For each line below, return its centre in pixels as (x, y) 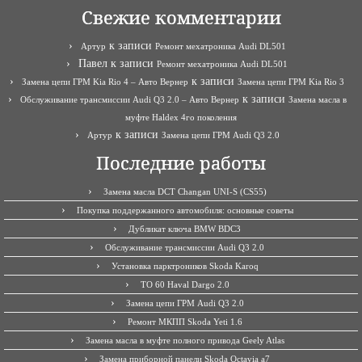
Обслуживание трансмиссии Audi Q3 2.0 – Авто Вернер (129, 99)
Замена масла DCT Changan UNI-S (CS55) (185, 191)
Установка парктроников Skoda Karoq (185, 265)
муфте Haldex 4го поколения (181, 117)
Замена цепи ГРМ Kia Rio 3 (291, 81)
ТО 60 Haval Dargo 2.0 (185, 284)
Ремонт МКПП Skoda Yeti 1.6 (185, 321)
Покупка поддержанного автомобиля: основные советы (185, 210)
